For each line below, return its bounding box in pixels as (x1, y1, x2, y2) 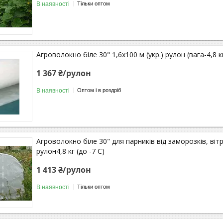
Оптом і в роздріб (77, 87, 121, 94)
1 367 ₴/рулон (36, 67, 91, 79)
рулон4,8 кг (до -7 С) (36, 146, 105, 156)
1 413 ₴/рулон (36, 164, 91, 175)
